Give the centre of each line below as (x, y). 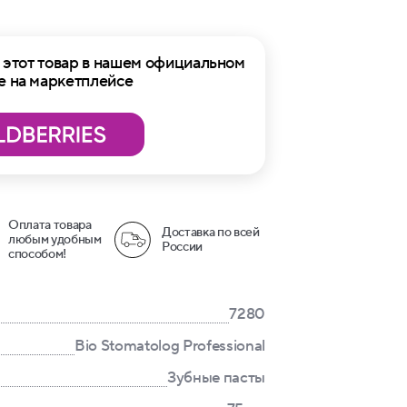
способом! (37, 254)
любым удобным (55, 240)
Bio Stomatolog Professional (170, 346)
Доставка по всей (211, 233)
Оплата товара (50, 225)
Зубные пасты (216, 378)
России (182, 247)
